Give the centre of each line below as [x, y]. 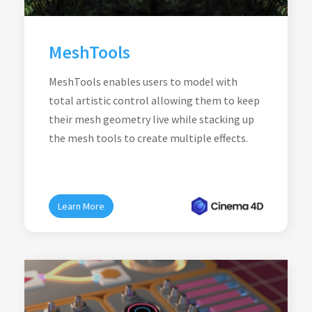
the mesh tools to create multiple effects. [148, 138]
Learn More [81, 206]
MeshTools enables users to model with [143, 81]
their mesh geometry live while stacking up [151, 119]
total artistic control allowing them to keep [154, 100]
